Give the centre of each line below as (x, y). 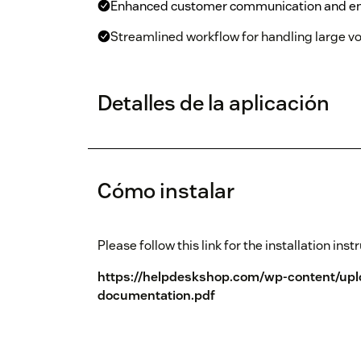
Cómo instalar (166, 191)
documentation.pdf (156, 296)
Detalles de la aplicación (214, 103)
